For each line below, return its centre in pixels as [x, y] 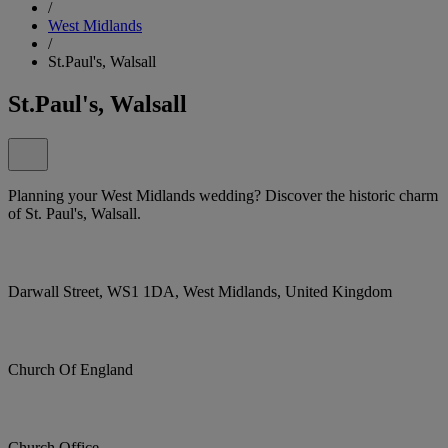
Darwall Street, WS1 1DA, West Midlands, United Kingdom [200, 291]
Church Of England [70, 369]
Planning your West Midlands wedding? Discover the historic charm [223, 195]
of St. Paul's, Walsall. [74, 213]
